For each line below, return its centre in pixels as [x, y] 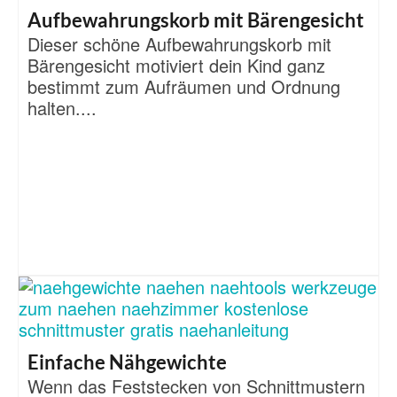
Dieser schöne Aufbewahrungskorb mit [179, 43]
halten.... [62, 107]
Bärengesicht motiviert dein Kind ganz [176, 65]
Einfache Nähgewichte [127, 362]
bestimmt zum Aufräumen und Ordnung [184, 86]
